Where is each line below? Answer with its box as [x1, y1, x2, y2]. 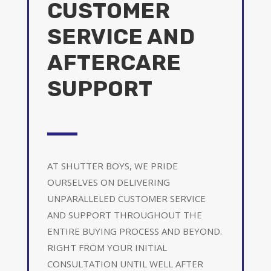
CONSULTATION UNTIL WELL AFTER [47, 257, 203, 270]
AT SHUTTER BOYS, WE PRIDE [47, 159, 178, 172]
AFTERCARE [47, 49, 181, 76]
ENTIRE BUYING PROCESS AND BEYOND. [47, 224, 222, 237]
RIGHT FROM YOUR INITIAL [47, 241, 167, 253]
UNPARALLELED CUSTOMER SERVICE [47, 192, 206, 204]
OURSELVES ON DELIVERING [47, 175, 170, 188]
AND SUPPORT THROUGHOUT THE [47, 208, 202, 221]
